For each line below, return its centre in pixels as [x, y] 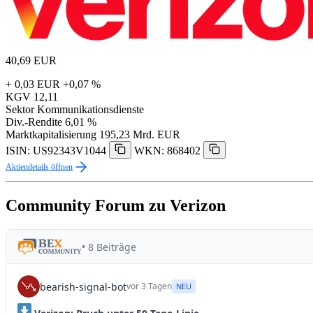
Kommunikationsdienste [90, 110]
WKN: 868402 [167, 151]
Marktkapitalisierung [51, 135]
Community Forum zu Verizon [116, 206]
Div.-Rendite [34, 122]
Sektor [20, 110]
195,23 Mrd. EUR [140, 135]
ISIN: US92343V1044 [56, 151]
